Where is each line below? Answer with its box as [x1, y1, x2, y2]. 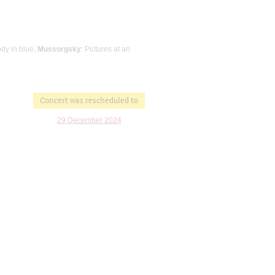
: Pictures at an [81, 44, 130, 53]
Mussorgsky [37, 44, 81, 53]
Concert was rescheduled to [40, 95, 138, 106]
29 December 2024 [56, 115, 122, 125]
